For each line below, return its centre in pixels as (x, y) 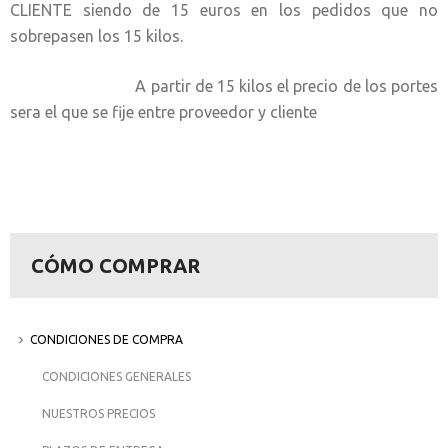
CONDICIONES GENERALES (116, 376)
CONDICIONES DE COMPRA (106, 339)
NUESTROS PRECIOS (98, 413)
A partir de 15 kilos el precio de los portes (224, 86)
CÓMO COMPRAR (115, 265)
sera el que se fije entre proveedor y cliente (163, 112)
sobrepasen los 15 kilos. (96, 36)
